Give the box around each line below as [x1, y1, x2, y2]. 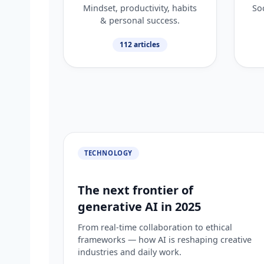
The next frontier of [78, 181, 193, 198]
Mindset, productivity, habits [82, 2, 197, 14]
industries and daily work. [78, 246, 181, 258]
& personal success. [100, 14, 180, 26]
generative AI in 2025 [78, 198, 201, 214]
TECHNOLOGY [84, 148, 133, 157]
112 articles [120, 39, 160, 49]
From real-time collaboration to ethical [78, 221, 232, 233]
